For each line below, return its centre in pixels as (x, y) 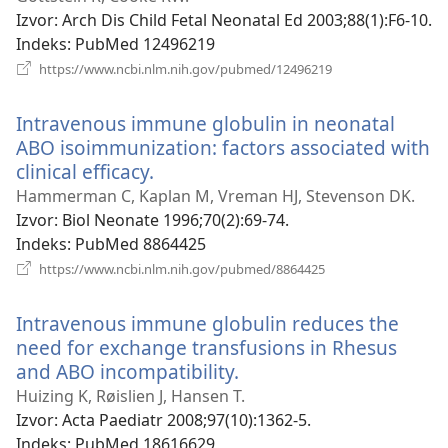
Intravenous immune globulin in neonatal (205, 123)
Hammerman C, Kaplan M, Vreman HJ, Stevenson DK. (215, 195)
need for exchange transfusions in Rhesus (206, 347)
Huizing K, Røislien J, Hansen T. (130, 395)
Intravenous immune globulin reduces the (207, 323)
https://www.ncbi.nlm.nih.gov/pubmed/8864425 (180, 268)
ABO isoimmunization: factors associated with (223, 147)
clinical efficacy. (85, 171)
